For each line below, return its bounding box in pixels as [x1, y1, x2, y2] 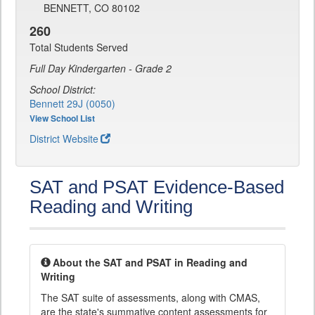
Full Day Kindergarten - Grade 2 [30, 61, 172, 75]
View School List [30, 112, 95, 124]
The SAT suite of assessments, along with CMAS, [41, 290, 260, 304]
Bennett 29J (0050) [30, 96, 115, 110]
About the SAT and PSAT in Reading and [53, 255, 247, 269]
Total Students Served [30, 40, 128, 54]
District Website [30, 131, 98, 146]
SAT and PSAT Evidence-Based [30, 176, 284, 198]
